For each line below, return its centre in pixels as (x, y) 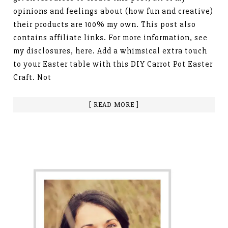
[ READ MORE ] (114, 104)
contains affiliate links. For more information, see (111, 37)
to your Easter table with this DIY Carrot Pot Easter (113, 64)
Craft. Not (33, 77)
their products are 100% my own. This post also (105, 24)
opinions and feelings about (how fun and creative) (113, 11)
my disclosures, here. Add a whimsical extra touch (110, 51)
